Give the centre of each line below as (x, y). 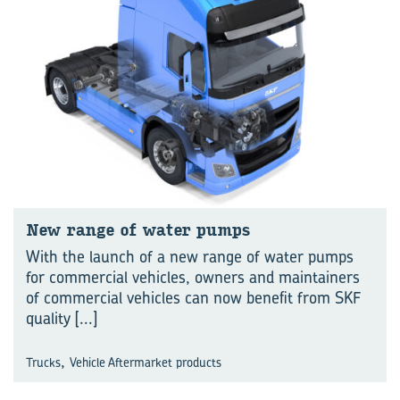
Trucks (43, 362)
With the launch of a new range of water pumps (190, 257)
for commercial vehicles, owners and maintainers (193, 277)
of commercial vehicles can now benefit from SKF (193, 298)
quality (50, 318)
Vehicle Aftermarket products (146, 362)
